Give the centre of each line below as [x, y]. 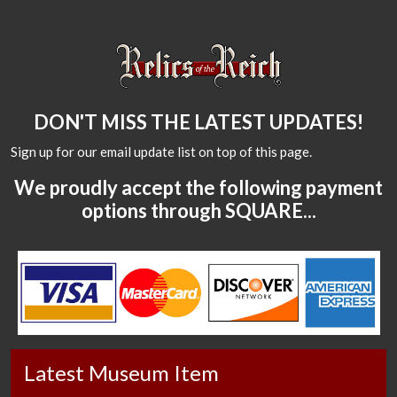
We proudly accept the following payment [198, 187]
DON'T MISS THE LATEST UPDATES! [198, 121]
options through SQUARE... [198, 210]
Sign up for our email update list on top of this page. [161, 151]
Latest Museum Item [121, 373]
